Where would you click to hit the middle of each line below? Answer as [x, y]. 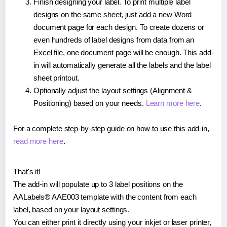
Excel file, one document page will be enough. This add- [124, 53]
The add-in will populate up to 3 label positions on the [98, 184]
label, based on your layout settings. [71, 210]
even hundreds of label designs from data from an [114, 40]
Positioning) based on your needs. [90, 103]
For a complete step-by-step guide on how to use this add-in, [111, 129]
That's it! [27, 172]
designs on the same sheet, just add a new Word [113, 15]
